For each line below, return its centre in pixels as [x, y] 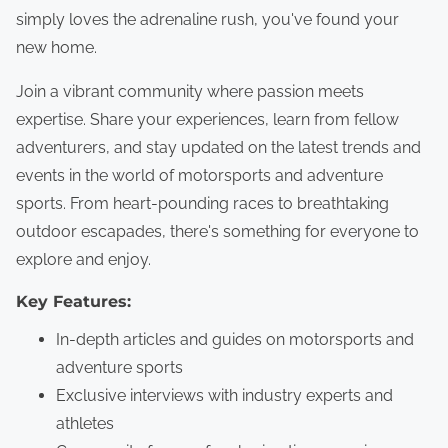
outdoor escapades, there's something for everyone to [217, 232]
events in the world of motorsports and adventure [199, 176]
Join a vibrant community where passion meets [190, 92]
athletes [85, 424]
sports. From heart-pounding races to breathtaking [202, 204]
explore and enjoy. [83, 260]
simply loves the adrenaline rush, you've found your [207, 20]
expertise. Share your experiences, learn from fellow [207, 120]
